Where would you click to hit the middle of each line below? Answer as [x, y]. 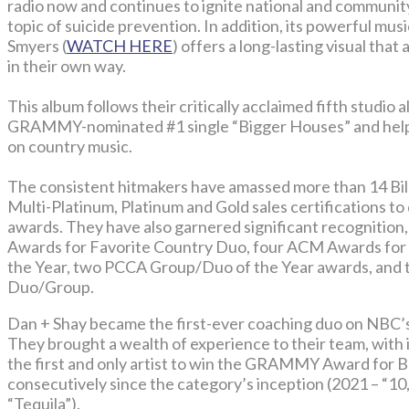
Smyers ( [37, 46]
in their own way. [67, 66]
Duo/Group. [51, 287]
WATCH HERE [120, 46]
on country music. [70, 147]
